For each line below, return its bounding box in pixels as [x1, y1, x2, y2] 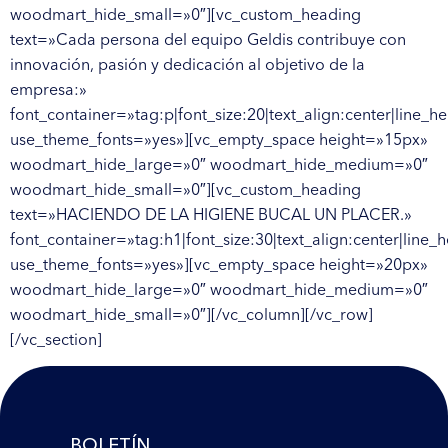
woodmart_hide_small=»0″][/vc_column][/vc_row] [10, 303, 373, 324]
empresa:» [10, 78, 87, 99]
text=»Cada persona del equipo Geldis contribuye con [10, 28, 406, 49]
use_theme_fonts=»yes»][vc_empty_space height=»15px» [10, 128, 428, 149]
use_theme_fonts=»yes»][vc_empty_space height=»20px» [10, 253, 428, 274]
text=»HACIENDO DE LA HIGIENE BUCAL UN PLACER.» [10, 203, 412, 224]
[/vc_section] [10, 328, 102, 349]
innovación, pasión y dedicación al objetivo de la [10, 53, 365, 74]
